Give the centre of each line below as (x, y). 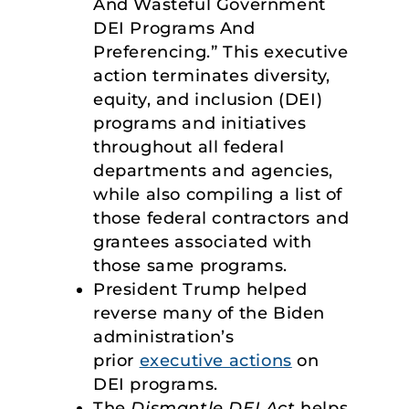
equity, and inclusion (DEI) (208, 100)
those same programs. (193, 266)
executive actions (215, 361)
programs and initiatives (200, 124)
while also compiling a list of (218, 195)
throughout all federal (189, 147)
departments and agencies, (214, 171)
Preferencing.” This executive (221, 52)
